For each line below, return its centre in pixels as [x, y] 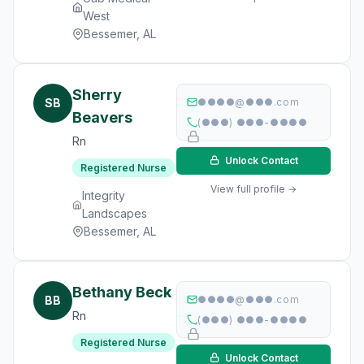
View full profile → [253, 189]
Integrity [103, 195]
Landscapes [114, 213]
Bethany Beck [122, 292]
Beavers [102, 117]
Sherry [97, 95]
